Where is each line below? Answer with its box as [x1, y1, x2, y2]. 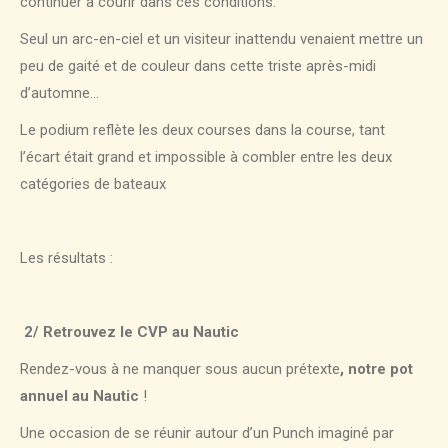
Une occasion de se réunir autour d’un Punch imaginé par [20, 424, 394, 443]
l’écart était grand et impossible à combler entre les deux [20, 148, 392, 167]
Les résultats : [20, 249, 113, 268]
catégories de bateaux [20, 175, 166, 194]
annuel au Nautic [20, 387, 139, 406]
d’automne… [20, 84, 99, 103]
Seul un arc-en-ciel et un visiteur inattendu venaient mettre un [20, 30, 423, 49]
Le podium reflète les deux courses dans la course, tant [20, 121, 385, 140]
